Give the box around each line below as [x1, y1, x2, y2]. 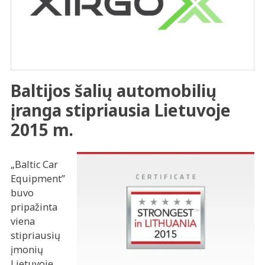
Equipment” [11, 172, 66, 185]
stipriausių [11, 228, 61, 242]
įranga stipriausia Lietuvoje [11, 98, 231, 121]
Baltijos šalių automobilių [11, 79, 217, 102]
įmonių [11, 243, 44, 256]
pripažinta [11, 200, 58, 214]
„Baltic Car [11, 157, 59, 171]
